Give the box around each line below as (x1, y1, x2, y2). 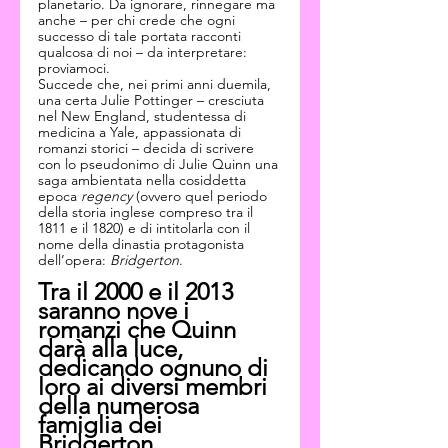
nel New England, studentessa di (38, 107, 250, 125)
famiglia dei (38, 410, 168, 439)
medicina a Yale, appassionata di (38, 123, 245, 141)
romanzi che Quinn (38, 315, 242, 344)
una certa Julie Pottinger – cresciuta (38, 91, 268, 109)
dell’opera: (38, 251, 110, 269)
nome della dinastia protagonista (38, 235, 248, 253)
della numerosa (38, 391, 205, 420)
